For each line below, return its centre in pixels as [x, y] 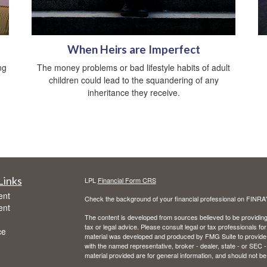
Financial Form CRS [127, 180]
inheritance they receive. [133, 93]
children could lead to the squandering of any [133, 80]
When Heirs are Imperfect [133, 50]
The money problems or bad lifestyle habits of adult [133, 68]
